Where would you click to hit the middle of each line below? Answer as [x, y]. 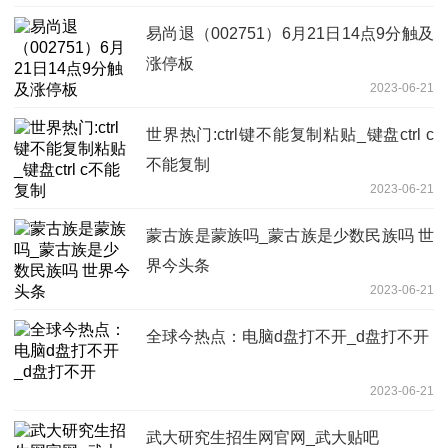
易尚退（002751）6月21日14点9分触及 [290, 33]
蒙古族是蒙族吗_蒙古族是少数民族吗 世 [290, 235]
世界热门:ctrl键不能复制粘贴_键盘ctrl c [290, 134]
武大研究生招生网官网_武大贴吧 [262, 437]
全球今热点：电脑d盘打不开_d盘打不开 [287, 336]
